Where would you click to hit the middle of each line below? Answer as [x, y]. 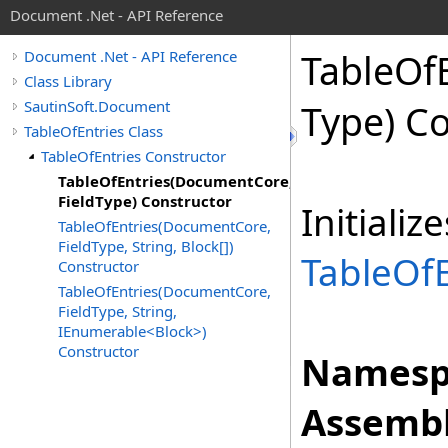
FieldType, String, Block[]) [146, 246]
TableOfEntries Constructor [133, 156]
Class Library [68, 81]
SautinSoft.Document [97, 106]
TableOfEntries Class [93, 131]
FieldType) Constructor [145, 201]
